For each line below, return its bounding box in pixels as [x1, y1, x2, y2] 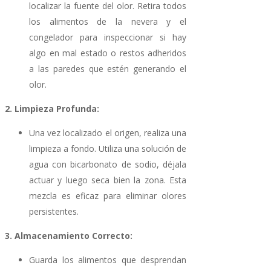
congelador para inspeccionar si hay [29, 31, 186, 44]
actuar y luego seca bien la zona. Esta [29, 174, 186, 186]
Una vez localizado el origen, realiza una [29, 127, 186, 139]
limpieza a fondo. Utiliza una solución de [29, 143, 186, 155]
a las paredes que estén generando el [29, 63, 186, 75]
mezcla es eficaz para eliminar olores [29, 190, 186, 202]
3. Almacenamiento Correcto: [5, 230, 132, 242]
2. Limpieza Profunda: [5, 103, 99, 115]
